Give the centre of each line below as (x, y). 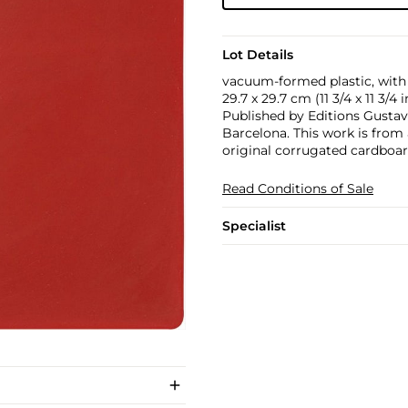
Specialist (254, 226)
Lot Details (257, 55)
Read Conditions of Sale (297, 189)
